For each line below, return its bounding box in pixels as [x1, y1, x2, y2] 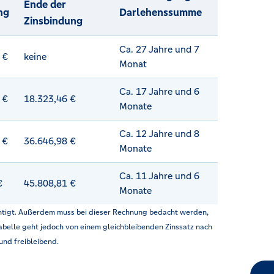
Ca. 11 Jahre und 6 [119, 169, 199, 182]
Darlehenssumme [119, 5, 202, 19]
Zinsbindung [24, 13, 83, 28]
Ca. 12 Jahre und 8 [119, 127, 199, 139]
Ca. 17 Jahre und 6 [119, 85, 199, 97]
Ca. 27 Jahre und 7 [119, 43, 199, 55]
